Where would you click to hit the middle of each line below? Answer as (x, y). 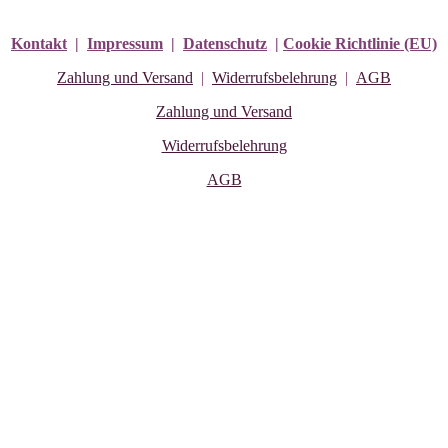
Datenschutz (225, 44)
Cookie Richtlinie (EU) (360, 44)
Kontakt (39, 44)
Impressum (125, 44)
